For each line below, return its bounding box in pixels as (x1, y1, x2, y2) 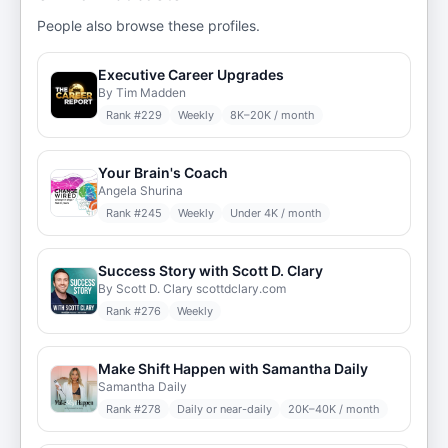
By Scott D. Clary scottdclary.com (98, 281, 286, 296)
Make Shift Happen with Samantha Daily (98, 360, 368, 377)
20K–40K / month (288, 402, 380, 416)
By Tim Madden (98, 85, 186, 100)
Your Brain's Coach (98, 164, 228, 181)
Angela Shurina (98, 183, 183, 198)
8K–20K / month (230, 108, 315, 122)
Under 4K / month (230, 206, 322, 220)
